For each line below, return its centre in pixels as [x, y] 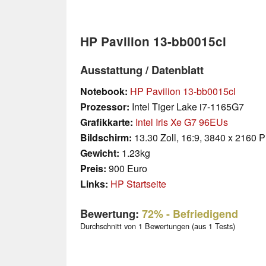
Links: [94, 183]
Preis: [93, 168]
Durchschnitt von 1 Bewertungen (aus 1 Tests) [158, 226]
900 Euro [127, 168]
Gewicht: [100, 153]
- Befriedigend [201, 213]
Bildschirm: [106, 137]
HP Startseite [138, 183]
